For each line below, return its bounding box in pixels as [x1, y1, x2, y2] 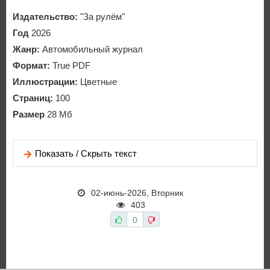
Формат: [13, 60, 50, 71]
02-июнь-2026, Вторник [91, 188, 183, 198]
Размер [13, 109, 45, 119]
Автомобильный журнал [40, 44, 143, 54]
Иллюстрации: [13, 77, 78, 87]
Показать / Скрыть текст [35, 148, 137, 159]
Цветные [78, 77, 117, 87]
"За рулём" [80, 11, 125, 22]
